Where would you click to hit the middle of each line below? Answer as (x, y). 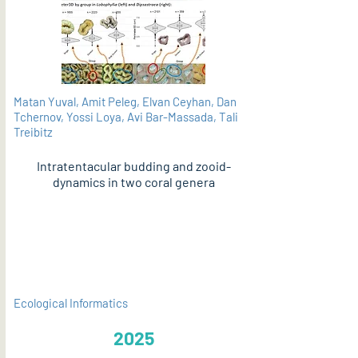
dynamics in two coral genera (133, 182)
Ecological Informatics (71, 303)
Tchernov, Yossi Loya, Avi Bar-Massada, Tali (126, 117)
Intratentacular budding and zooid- (133, 166)
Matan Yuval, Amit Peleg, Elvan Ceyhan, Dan (125, 101)
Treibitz (33, 132)
